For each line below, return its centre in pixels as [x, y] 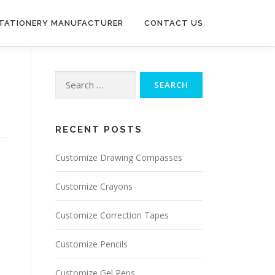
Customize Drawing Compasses [119, 157]
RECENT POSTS [99, 129]
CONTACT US [174, 23]
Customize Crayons [94, 186]
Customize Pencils [91, 244]
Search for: [79, 79]
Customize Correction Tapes [112, 215]
